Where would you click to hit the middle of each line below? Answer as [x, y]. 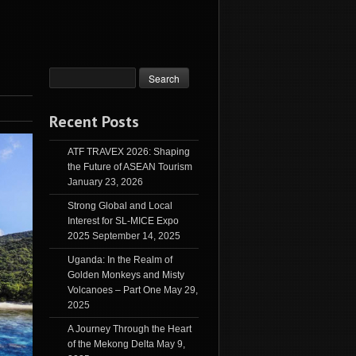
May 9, [170, 344]
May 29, [180, 290]
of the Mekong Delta [110, 344]
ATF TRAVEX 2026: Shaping [128, 152]
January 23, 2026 [105, 182]
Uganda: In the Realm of [120, 260]
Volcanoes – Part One [114, 290]
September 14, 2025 [136, 236]
